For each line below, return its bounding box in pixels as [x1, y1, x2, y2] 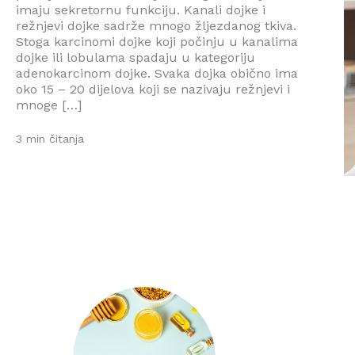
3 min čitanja [16, 132, 84, 146]
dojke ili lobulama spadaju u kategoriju [16, 49, 255, 65]
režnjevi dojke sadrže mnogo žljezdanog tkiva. [16, 17, 296, 33]
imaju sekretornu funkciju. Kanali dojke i [16, 2, 265, 17]
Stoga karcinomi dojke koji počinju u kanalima [16, 33, 298, 49]
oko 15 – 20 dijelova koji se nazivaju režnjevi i [16, 81, 290, 97]
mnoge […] [16, 97, 82, 113]
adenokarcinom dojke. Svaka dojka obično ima [16, 65, 298, 81]
